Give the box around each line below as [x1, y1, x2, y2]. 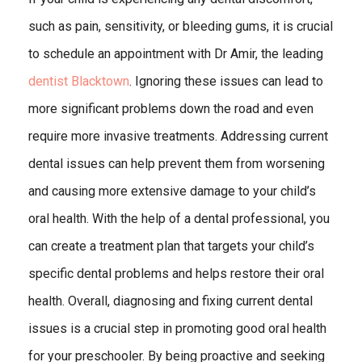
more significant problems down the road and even [28, 101, 314, 117]
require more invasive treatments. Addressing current [28, 128, 328, 145]
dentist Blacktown [28, 74, 129, 90]
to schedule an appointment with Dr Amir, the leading [28, 46, 323, 62]
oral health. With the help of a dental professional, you [28, 211, 330, 227]
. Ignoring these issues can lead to [129, 74, 323, 90]
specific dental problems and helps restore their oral [28, 266, 324, 282]
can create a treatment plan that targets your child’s [28, 238, 314, 255]
